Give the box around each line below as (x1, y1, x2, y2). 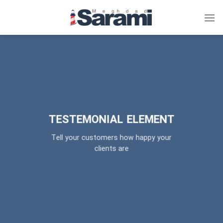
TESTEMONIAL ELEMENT (48, 111, 175, 128)
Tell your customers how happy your (51, 132, 172, 144)
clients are (94, 143, 129, 155)
